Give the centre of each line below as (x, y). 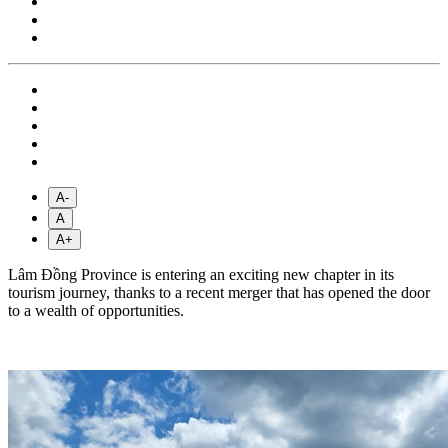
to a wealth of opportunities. (96, 310)
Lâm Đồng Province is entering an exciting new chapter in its (201, 274)
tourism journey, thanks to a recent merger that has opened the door (219, 292)
